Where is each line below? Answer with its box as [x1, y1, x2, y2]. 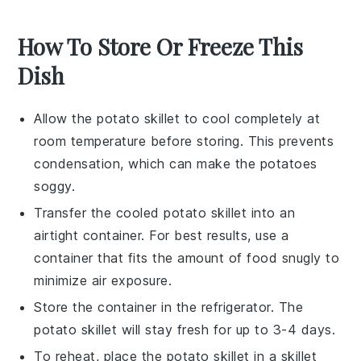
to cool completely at [180, 110, 321, 127]
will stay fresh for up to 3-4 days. [117, 321, 336, 338]
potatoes [259, 155, 317, 172]
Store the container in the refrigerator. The [34, 298, 304, 315]
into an [247, 204, 296, 221]
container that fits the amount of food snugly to [34, 249, 340, 266]
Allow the [34, 110, 98, 127]
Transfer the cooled [34, 204, 164, 221]
